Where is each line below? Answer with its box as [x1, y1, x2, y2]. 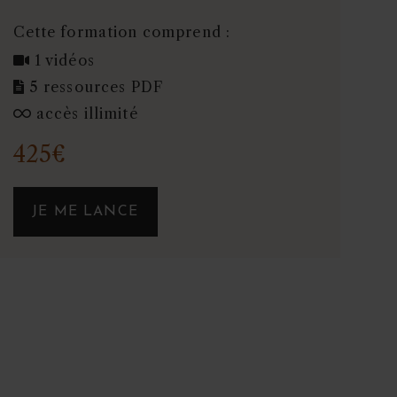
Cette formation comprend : [12, 23, 231, 42]
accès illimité [35, 105, 138, 123]
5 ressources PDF [28, 78, 164, 97]
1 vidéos [34, 51, 95, 70]
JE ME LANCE [32, 205, 138, 220]
